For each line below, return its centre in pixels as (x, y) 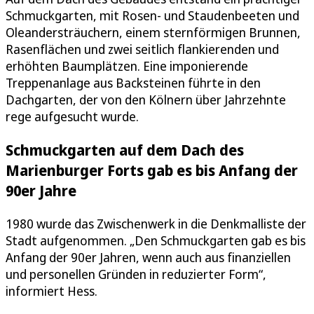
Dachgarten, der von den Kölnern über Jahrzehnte (146, 99)
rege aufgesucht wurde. (72, 116)
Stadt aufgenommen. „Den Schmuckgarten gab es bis (156, 240)
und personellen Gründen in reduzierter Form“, (136, 274)
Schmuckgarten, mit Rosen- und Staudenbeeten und (152, 15)
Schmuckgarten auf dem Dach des (125, 149)
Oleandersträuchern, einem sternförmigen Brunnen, (153, 32)
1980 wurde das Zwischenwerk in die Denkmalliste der (156, 223)
